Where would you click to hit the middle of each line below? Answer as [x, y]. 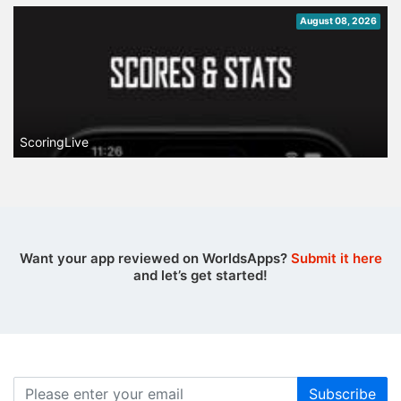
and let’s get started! [200, 275]
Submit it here [336, 258]
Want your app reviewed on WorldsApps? [155, 258]
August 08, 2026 [338, 21]
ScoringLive [54, 142]
